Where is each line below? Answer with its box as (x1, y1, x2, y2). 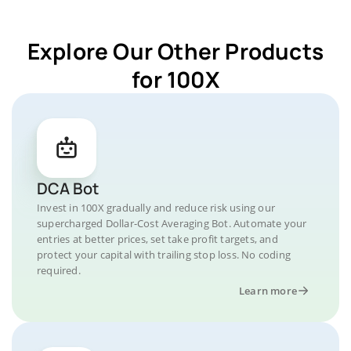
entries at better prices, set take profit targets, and (37, 232, 278, 246)
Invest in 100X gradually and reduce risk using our (37, 201, 275, 215)
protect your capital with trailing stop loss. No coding (37, 248, 291, 262)
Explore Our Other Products (27, 36, 324, 66)
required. (37, 263, 81, 277)
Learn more (239, 284, 297, 298)
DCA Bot (37, 178, 99, 199)
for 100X (132, 64, 219, 94)
